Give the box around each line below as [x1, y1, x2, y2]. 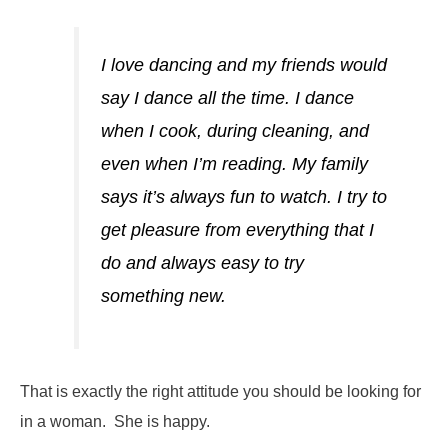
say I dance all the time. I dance [100, 87, 354, 108]
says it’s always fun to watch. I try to [100, 186, 387, 207]
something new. [100, 285, 226, 306]
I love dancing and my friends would [100, 54, 387, 75]
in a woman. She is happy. [20, 412, 210, 431]
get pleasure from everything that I [100, 219, 374, 240]
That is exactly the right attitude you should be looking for [20, 382, 421, 401]
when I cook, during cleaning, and [100, 120, 369, 141]
